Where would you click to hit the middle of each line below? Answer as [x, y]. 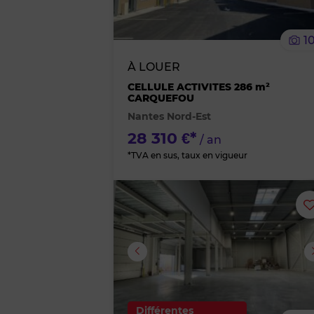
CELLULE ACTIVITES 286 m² [199, 87]
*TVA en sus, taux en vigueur [187, 155]
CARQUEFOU [161, 98]
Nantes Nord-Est [169, 116]
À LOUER [154, 67]
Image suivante [66, 251]
